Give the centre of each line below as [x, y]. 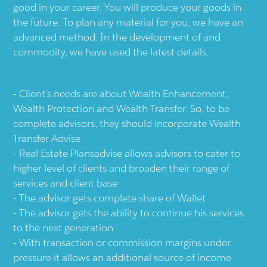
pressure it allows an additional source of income [122, 257]
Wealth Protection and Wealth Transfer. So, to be [122, 108]
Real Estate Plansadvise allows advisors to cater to [130, 153]
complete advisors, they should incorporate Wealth [127, 123]
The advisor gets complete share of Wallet [113, 198]
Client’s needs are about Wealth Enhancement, [124, 93]
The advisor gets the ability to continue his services [132, 212]
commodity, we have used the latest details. [111, 52]
